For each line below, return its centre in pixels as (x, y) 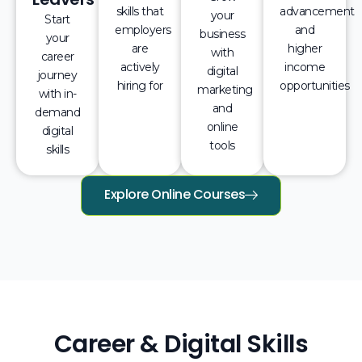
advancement (317, 11)
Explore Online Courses (175, 194)
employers (143, 29)
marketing (225, 89)
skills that (140, 11)
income (305, 67)
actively (140, 67)
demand (57, 112)
